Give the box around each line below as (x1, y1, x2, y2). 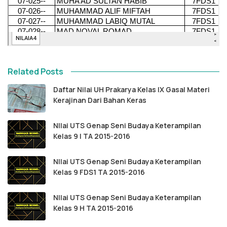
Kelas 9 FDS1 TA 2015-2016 (53, 167, 145, 177)
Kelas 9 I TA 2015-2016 (53, 131, 130, 141)
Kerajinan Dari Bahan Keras (53, 95, 146, 105)
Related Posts (8, 66, 63, 77)
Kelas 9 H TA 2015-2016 (53, 203, 133, 213)
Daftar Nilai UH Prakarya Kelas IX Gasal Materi (53, 85, 210, 94)
